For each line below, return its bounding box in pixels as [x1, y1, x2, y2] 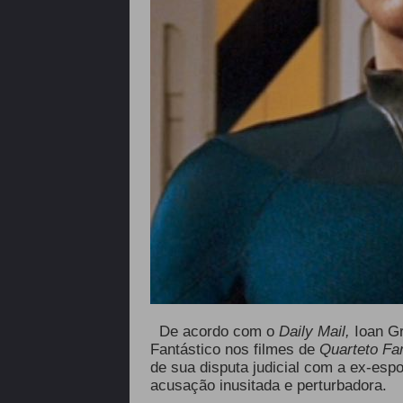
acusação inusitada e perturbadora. [149, 377, 387, 394]
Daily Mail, [273, 323, 350, 340]
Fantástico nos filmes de [149, 341, 315, 358]
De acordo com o [158, 323, 274, 340]
